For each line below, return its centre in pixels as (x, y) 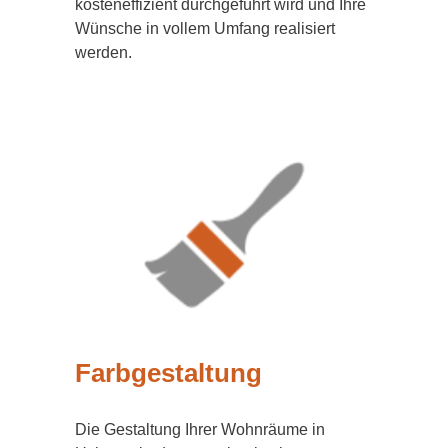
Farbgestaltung (168, 373)
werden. (103, 53)
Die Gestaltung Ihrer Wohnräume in (200, 429)
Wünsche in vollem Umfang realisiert (205, 29)
